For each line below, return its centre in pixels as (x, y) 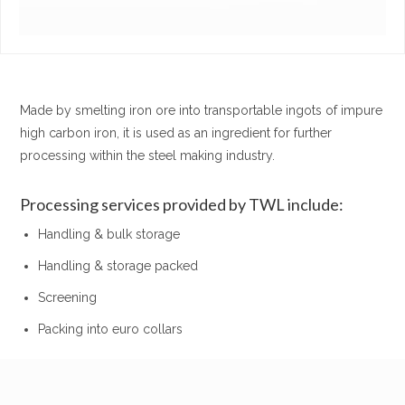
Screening (68, 297)
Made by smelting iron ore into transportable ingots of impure (202, 110)
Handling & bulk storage (109, 234)
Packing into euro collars (111, 329)
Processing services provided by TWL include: (182, 204)
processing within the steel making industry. (148, 155)
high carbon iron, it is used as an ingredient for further (176, 132)
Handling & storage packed (118, 265)
